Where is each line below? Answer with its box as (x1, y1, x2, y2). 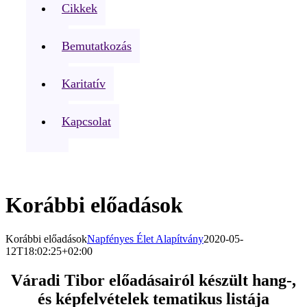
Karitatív (62, 77, 106, 90)
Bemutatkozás (62, 39, 132, 53)
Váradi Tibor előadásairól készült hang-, (11, 271, 296, 289)
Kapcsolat (62, 114, 111, 128)
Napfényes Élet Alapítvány (87, 232, 204, 245)
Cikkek (62, 1, 97, 15)
